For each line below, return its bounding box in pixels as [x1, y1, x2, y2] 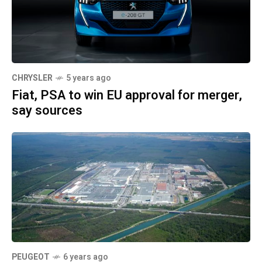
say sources [12, 101, 82, 120]
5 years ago [66, 72, 111, 85]
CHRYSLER [12, 72, 53, 85]
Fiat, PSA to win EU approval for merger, [12, 86, 242, 105]
